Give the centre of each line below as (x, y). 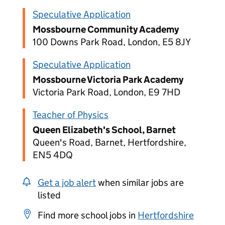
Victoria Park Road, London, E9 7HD (106, 92)
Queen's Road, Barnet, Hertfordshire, (109, 142)
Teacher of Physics (71, 115)
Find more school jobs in (88, 215)
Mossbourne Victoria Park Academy (108, 80)
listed (49, 195)
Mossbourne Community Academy (106, 29)
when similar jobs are (140, 183)
